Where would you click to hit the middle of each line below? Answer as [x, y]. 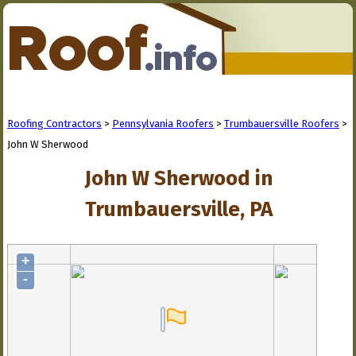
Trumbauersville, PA [178, 209]
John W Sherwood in [178, 178]
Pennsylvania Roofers [163, 124]
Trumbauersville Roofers [282, 124]
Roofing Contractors [54, 124]
